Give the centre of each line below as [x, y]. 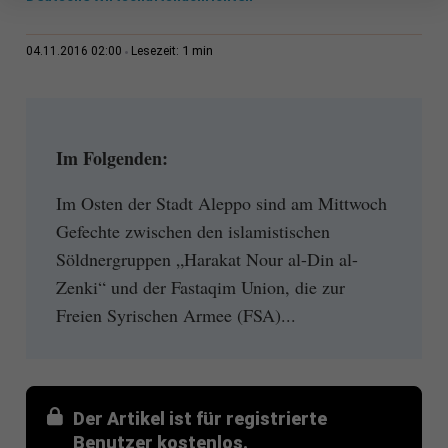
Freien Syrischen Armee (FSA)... [175, 314]
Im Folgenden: [111, 158]
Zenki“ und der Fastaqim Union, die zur [200, 286]
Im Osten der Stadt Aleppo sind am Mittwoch [221, 202]
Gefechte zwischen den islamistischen [192, 230]
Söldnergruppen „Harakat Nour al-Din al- [206, 258]
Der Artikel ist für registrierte [199, 418]
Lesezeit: [156, 51]
